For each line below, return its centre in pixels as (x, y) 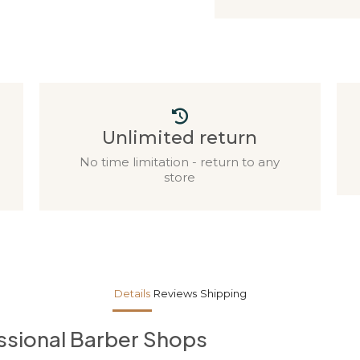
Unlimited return (180, 137)
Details (132, 293)
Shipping (223, 293)
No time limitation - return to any (180, 162)
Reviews (175, 293)
